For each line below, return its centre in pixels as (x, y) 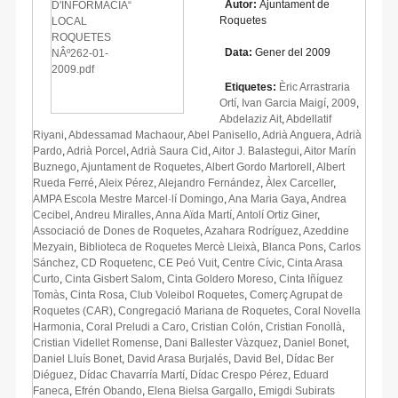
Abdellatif (309, 119)
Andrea (329, 199)
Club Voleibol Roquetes (187, 295)
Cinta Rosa (97, 295)
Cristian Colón (226, 326)
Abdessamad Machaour (126, 135)
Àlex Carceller (299, 183)
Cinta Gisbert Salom (113, 279)
